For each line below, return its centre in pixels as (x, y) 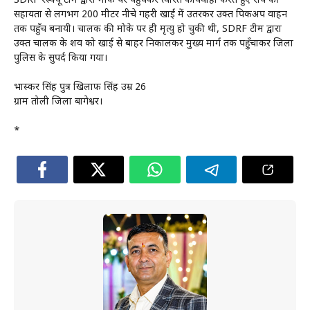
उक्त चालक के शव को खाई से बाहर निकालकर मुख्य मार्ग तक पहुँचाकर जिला (154, 44)
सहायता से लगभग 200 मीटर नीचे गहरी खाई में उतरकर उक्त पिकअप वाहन (151, 15)
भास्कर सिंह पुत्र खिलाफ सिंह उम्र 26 (80, 88)
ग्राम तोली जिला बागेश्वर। (58, 102)
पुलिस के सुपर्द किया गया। (61, 58)
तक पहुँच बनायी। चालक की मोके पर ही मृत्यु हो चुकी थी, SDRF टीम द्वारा (148, 29)
